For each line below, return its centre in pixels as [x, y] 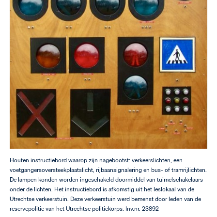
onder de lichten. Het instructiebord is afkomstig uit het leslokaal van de [102, 190]
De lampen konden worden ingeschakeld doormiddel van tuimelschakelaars [106, 180]
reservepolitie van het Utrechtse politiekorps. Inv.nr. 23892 [84, 209]
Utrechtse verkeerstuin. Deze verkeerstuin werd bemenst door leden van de [105, 199]
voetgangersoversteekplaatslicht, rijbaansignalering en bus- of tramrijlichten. [108, 170]
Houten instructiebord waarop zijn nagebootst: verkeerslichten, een [96, 161]
